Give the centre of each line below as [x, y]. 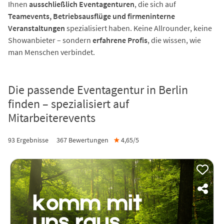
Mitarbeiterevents [52, 117]
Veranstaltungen [36, 28]
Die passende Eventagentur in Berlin [98, 89]
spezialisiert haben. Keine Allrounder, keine [138, 28]
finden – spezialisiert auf [68, 103]
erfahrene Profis [120, 40]
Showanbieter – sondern [50, 40]
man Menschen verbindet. [51, 52]
